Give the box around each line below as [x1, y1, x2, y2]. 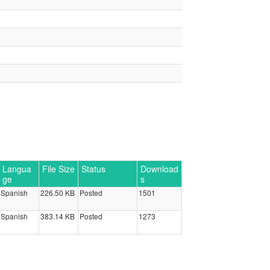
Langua [2, 163, 31, 175]
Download [140, 163, 178, 175]
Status [81, 163, 105, 175]
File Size [42, 163, 75, 175]
